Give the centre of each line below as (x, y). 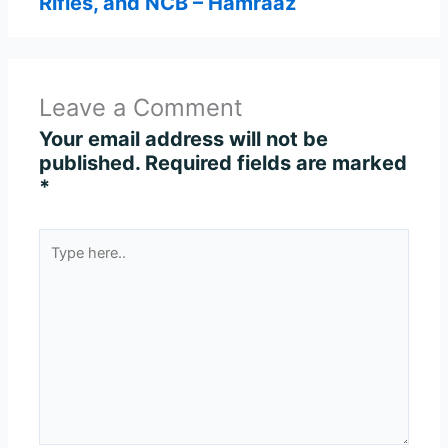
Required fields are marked (276, 163)
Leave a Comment (141, 108)
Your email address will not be (184, 139)
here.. (62, 264)
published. (90, 163)
